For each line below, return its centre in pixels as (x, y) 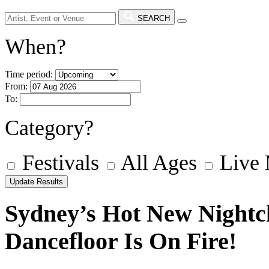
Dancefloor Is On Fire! (121, 242)
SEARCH (154, 19)
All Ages (159, 163)
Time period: (29, 74)
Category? (49, 128)
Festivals (61, 163)
